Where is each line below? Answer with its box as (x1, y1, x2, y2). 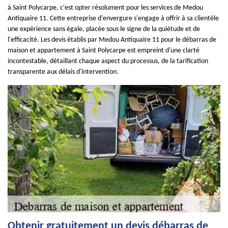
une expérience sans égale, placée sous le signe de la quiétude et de (8, 25, 200, 33)
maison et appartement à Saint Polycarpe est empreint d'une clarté (8, 47, 199, 54)
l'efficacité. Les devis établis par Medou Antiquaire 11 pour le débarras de (8, 36, 216, 44)
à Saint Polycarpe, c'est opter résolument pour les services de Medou (8, 4, 203, 12)
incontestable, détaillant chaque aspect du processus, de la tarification (8, 58, 208, 65)
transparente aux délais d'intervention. (8, 68, 119, 76)
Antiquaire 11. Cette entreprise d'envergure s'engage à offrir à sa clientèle (8, 15, 219, 22)
